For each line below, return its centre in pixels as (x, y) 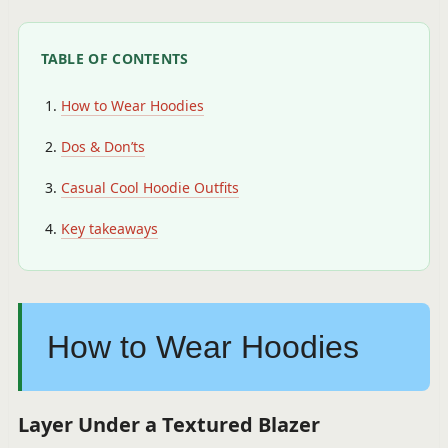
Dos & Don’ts (102, 146)
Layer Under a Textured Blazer (168, 424)
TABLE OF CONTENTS (114, 58)
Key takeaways (109, 228)
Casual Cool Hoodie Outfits (149, 187)
